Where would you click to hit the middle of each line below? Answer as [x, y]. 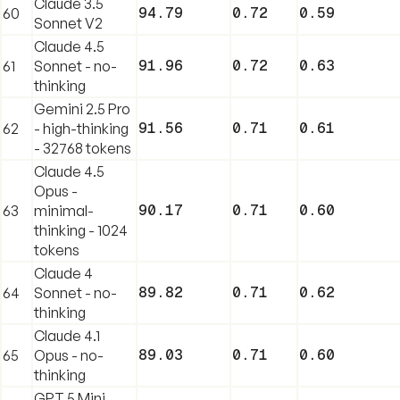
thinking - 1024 [81, 230]
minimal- [64, 210]
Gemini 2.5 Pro [82, 108]
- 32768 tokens [83, 148]
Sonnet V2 [68, 23]
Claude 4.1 [67, 335]
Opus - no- [69, 355]
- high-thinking [81, 128]
